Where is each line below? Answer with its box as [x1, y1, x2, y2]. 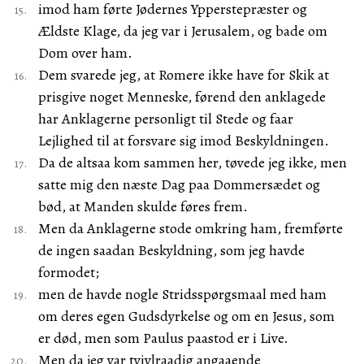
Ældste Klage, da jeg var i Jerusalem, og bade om [37, 21, 327, 41]
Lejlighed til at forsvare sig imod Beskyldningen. [37, 131, 329, 150]
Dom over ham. [37, 43, 132, 63]
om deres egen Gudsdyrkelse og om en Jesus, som [37, 306, 335, 326]
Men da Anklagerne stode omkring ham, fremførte [37, 219, 343, 238]
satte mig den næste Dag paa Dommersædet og [37, 175, 320, 194]
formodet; [37, 262, 99, 282]
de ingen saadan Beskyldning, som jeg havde [37, 240, 305, 260]
